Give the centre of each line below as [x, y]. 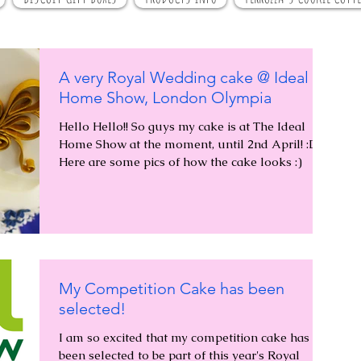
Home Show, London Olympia [165, 98]
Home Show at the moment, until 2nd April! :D [189, 144]
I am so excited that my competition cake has [184, 338]
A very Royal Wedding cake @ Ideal [184, 77]
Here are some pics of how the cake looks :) [180, 162]
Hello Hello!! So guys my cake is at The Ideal [182, 126]
